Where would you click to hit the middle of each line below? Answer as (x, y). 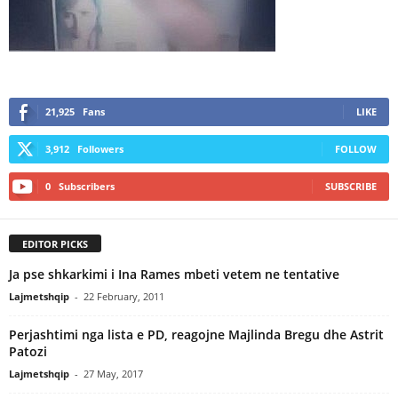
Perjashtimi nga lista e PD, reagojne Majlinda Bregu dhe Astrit (196, 334)
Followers (100, 149)
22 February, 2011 (124, 296)
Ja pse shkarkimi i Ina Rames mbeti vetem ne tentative (174, 274)
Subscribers (87, 186)
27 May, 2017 (113, 373)
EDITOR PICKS (55, 243)
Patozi (28, 351)
